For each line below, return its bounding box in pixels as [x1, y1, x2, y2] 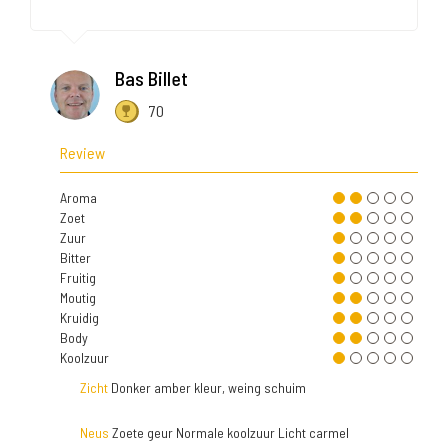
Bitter [60, 249, 91, 267]
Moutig [60, 289, 96, 307]
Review [60, 143, 105, 163]
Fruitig [60, 269, 96, 287]
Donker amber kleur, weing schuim [108, 379, 306, 397]
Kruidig [60, 309, 99, 327]
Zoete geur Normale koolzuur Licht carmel [109, 424, 349, 442]
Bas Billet [115, 66, 188, 91]
